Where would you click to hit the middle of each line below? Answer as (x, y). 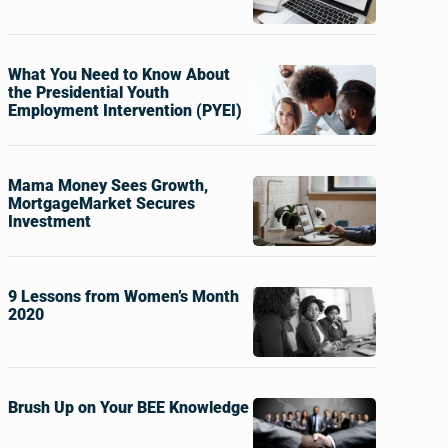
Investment (49, 221)
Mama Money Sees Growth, (107, 185)
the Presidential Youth (88, 92)
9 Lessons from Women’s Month (123, 296)
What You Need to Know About (118, 74)
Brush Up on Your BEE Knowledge (128, 407)
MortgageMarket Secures (101, 203)
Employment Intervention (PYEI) (124, 110)
